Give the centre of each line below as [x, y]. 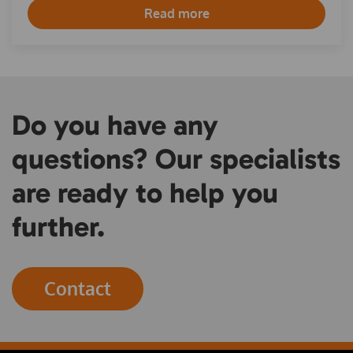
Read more [176, 14]
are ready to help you [145, 193]
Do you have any [115, 125]
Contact [78, 289]
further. [58, 227]
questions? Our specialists [176, 159]
